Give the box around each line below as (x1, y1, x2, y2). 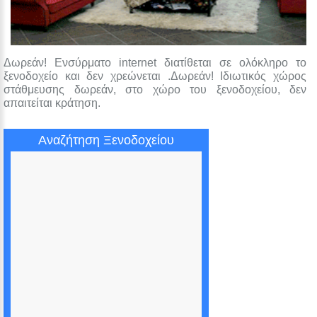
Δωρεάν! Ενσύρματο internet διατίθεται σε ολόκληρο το (4, 56, 306, 69)
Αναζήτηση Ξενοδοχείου (38, 132, 174, 147)
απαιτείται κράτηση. (4, 96, 100, 109)
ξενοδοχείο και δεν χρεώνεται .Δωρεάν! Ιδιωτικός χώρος (4, 69, 306, 82)
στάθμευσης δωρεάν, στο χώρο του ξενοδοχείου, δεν (4, 83, 306, 96)
